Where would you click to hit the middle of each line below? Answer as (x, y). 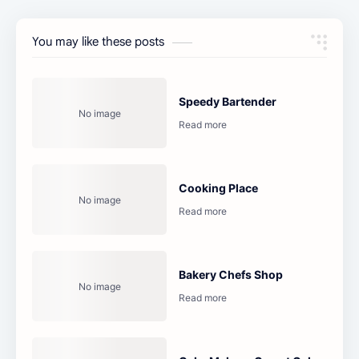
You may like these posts (98, 42)
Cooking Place (219, 188)
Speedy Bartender (228, 102)
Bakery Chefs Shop (231, 275)
